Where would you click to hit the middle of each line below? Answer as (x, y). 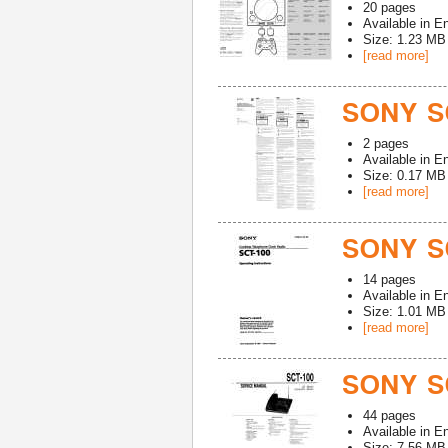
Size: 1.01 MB (404, 311)
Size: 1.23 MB (404, 39)
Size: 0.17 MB (404, 175)
